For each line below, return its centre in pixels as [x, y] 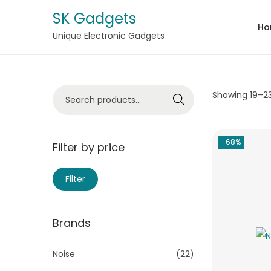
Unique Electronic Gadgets [109, 36]
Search [179, 100]
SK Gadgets [94, 18]
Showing [231, 95]
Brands [72, 223]
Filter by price [89, 147]
